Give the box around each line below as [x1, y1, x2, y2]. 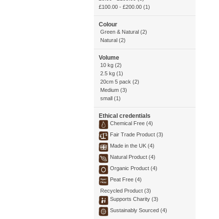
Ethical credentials [99, 112, 151, 119]
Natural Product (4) [110, 154, 155, 160]
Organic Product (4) [110, 165, 157, 171]
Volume [99, 54, 119, 61]
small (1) [100, 95, 121, 101]
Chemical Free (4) [110, 120, 153, 126]
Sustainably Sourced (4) [110, 207, 167, 213]
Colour [99, 21, 117, 28]
